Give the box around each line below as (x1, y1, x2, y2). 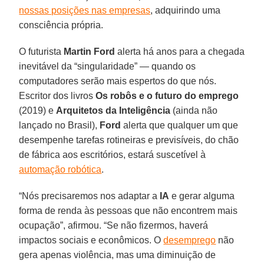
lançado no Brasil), (19, 120, 100, 130)
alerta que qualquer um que (121, 120, 239, 130)
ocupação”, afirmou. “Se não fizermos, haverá (19, 220, 209, 230)
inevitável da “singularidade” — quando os (19, 61, 196, 71)
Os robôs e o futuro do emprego (95, 90, 239, 101)
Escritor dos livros (19, 90, 96, 101)
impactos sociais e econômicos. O (19, 235, 164, 245)
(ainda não (170, 105, 218, 115)
